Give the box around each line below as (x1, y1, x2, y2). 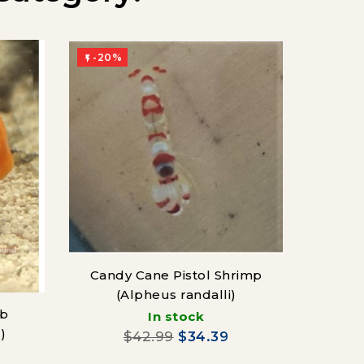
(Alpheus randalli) (115, 287, 236, 303)
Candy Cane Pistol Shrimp (89, 267, 262, 284)
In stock (148, 309, 204, 325)
